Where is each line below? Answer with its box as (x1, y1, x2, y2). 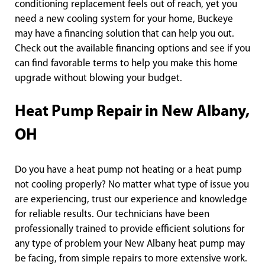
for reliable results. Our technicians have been (15, 209, 209, 220)
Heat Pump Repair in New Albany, (15, 104, 250, 121)
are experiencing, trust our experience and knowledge (15, 195, 247, 205)
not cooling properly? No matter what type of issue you (15, 180, 249, 190)
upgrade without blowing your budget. (15, 73, 182, 84)
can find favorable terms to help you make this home (15, 59, 238, 69)
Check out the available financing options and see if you (15, 44, 250, 54)
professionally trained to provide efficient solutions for (15, 224, 245, 235)
